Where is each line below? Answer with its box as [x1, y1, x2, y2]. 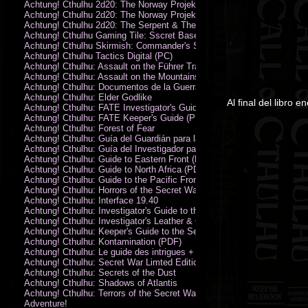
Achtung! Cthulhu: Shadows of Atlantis [24, 277, 177, 288]
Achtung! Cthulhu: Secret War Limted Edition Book [24, 256, 226, 267]
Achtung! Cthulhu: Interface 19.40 [24, 195, 158, 206]
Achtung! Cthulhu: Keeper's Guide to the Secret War [24, 225, 232, 236]
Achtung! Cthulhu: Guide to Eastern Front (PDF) [24, 153, 215, 164]
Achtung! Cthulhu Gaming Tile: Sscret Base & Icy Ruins [24, 30, 248, 41]
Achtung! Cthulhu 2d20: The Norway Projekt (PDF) [24, 9, 225, 20]
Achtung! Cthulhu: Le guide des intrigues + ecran [24, 246, 219, 257]
